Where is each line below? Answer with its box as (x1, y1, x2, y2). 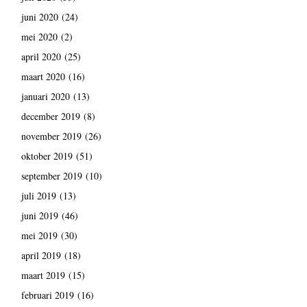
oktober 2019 (21, 149, 73, 163)
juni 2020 (21, 10, 58, 24)
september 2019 (21, 169, 82, 183)
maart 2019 (21, 269, 65, 282)
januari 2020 (21, 90, 70, 103)
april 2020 (21, 50, 61, 64)
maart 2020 (21, 70, 65, 84)
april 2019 (21, 249, 61, 262)
